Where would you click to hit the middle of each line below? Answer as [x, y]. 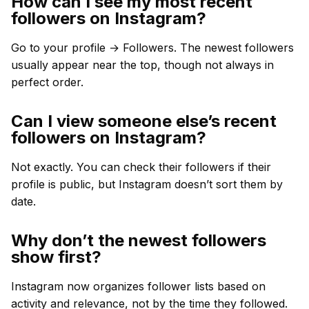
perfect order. [47, 82]
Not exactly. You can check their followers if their [141, 167]
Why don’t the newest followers [139, 240]
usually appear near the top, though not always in [142, 65]
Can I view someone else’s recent [144, 121]
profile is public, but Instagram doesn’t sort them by [147, 184]
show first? [56, 257]
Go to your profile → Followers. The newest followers [152, 48]
